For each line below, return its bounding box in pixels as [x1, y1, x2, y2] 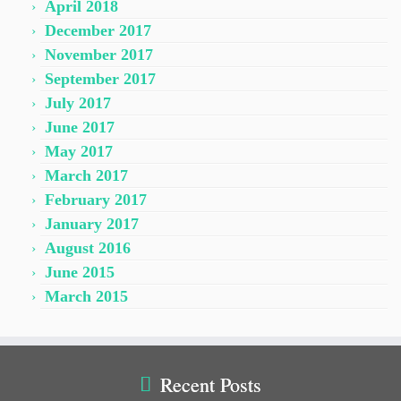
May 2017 [45, 141, 113, 160]
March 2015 [45, 286, 128, 305]
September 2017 [45, 69, 156, 88]
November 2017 [45, 45, 153, 64]
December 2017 [45, 21, 151, 39]
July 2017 [45, 93, 111, 112]
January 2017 [45, 214, 139, 233]
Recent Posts [160, 371, 261, 397]
